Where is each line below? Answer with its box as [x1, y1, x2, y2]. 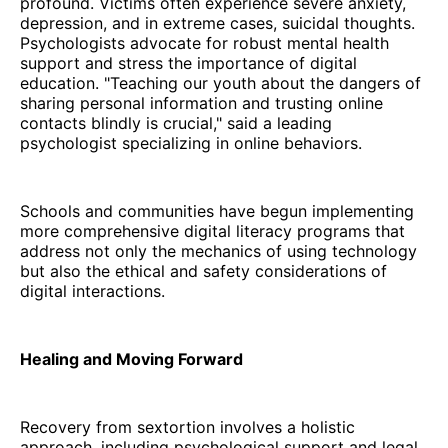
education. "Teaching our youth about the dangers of [20, 72, 421, 93]
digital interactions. [20, 280, 165, 301]
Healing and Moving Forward [20, 348, 243, 369]
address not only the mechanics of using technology [20, 240, 417, 261]
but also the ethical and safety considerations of [20, 260, 387, 281]
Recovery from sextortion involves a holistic [20, 416, 355, 437]
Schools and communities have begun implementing [20, 200, 414, 221]
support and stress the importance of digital [20, 52, 357, 73]
